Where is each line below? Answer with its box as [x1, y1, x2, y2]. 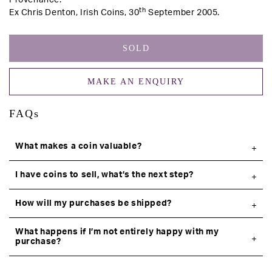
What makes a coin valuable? [15, 142, 142, 151]
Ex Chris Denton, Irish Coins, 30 [9, 8, 140, 18]
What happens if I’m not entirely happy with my [15, 228, 219, 237]
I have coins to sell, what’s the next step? [15, 171, 194, 180]
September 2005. [146, 8, 220, 18]
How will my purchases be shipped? [15, 199, 172, 208]
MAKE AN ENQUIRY [87, 77, 185, 87]
